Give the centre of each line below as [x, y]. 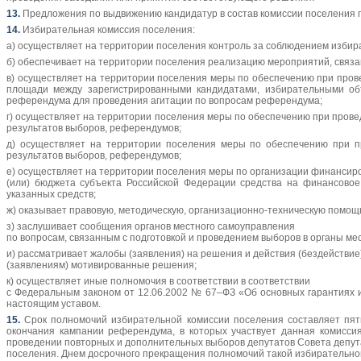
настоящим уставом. [54, 304]
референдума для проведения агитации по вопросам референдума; [164, 101]
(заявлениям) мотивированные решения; [102, 266]
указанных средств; [51, 195]
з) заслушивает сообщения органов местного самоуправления [152, 227]
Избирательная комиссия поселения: [108, 30]
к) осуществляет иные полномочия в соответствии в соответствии [160, 282]
